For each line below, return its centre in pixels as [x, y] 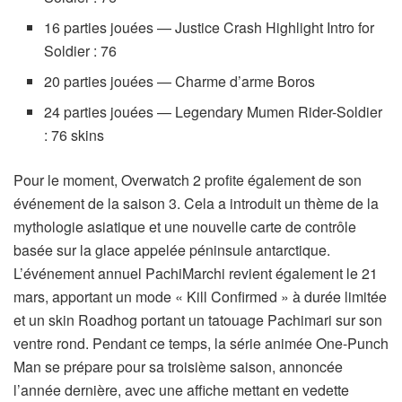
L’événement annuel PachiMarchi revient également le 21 [196, 274]
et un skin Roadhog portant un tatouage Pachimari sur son [198, 320]
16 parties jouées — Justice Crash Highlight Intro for [210, 28]
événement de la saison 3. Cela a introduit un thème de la [196, 204]
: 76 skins [74, 135]
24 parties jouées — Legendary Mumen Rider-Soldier [214, 112]
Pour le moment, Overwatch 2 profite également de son [188, 180]
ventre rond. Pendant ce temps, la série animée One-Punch [201, 344]
